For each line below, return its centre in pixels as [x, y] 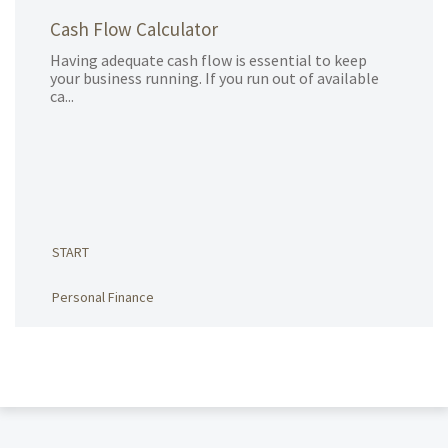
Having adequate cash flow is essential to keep [208, 60]
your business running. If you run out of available [214, 78]
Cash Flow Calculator [134, 29]
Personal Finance [103, 297]
